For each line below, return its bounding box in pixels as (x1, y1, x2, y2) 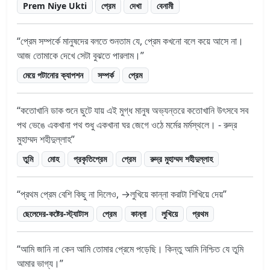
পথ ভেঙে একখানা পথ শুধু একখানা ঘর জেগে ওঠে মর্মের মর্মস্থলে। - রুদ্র (17, 118, 237, 131)
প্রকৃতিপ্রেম (74, 152, 107, 165)
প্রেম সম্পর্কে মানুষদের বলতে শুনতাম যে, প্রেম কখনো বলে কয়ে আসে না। (20, 34, 243, 48)
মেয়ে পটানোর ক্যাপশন (23, 69, 84, 81)
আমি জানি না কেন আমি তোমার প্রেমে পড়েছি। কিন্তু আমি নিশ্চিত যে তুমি (20, 242, 243, 256)
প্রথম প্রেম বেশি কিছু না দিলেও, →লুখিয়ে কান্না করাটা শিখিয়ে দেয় (20, 187, 223, 201)
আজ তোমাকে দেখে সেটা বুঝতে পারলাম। (17, 48, 140, 62)
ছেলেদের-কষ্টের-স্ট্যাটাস (23, 207, 89, 219)
